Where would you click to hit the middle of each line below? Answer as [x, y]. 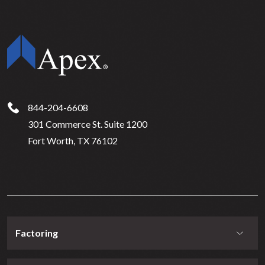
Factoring [37, 233]
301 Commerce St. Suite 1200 [88, 124]
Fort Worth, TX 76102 [73, 141]
